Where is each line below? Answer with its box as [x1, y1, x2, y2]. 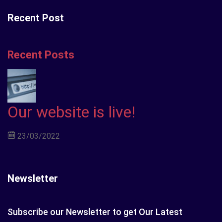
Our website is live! [7, 102, 135, 121]
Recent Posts [7, 48, 74, 61]
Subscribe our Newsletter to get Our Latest [7, 206, 182, 217]
